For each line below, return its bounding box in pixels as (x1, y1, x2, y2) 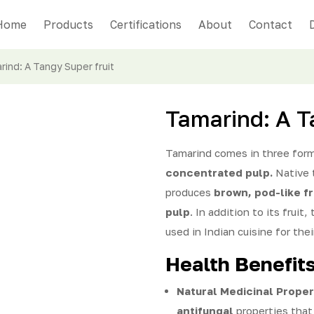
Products (43, 18, 93, 32)
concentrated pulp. (165, 166, 273, 179)
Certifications (110, 18, 182, 32)
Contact (249, 18, 292, 32)
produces (165, 186, 214, 198)
